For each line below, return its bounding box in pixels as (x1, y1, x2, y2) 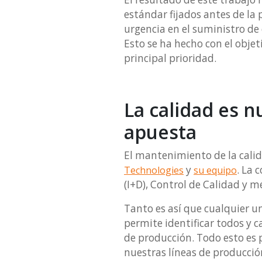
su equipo (194, 164, 237, 177)
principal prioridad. (124, 51, 216, 65)
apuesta (124, 119, 201, 145)
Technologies (124, 164, 184, 177)
